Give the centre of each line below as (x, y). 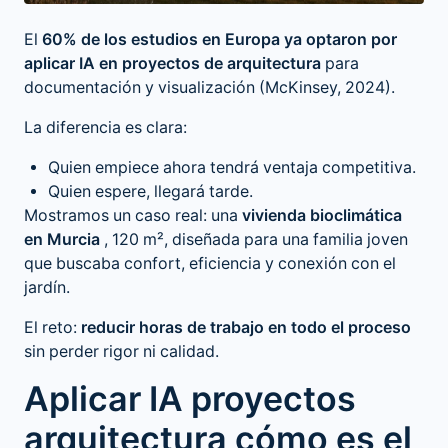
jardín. (47, 288)
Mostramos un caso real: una (133, 216)
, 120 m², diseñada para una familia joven (254, 240)
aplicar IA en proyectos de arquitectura (172, 64)
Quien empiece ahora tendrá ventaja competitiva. (232, 168)
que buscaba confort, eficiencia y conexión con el (210, 264)
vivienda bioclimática (322, 216)
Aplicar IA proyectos (190, 399)
